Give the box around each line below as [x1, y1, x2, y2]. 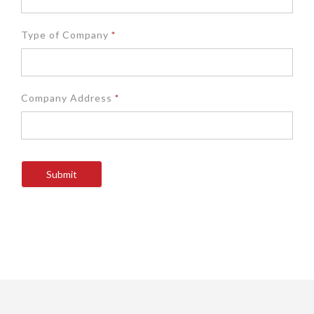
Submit [46, 168, 77, 181]
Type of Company [21, 29, 111, 41]
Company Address [21, 92, 115, 104]
